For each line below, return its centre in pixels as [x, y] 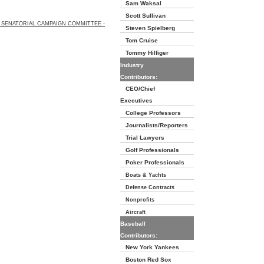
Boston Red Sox [146, 260]
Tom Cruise [139, 40]
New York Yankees [150, 247]
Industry [132, 65]
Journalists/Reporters [154, 125]
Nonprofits [137, 200]
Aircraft [133, 212]
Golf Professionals [150, 150]
